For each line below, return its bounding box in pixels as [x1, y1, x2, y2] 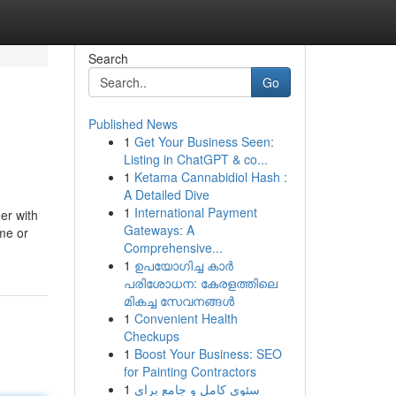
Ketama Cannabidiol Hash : [133, 168, 287, 186]
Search [88, 49, 128, 67]
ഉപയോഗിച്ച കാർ [133, 256, 233, 274]
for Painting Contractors [123, 362, 256, 380]
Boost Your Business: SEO [133, 345, 282, 362]
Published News [88, 115, 178, 133]
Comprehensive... [123, 239, 223, 256]
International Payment [133, 203, 257, 221]
